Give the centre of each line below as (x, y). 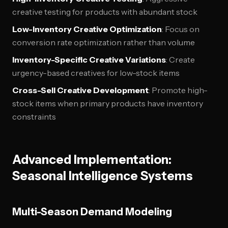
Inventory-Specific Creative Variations (89, 60)
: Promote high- (178, 90)
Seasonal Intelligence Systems (103, 176)
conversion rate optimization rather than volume (104, 42)
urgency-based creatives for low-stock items (96, 73)
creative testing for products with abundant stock (105, 12)
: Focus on (181, 29)
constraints (34, 117)
